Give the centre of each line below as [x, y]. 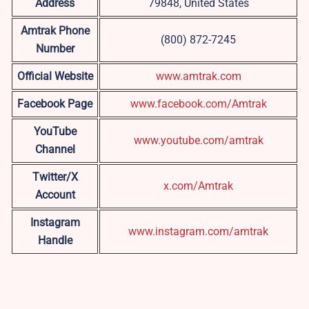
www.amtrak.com [198, 77]
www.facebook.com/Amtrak [198, 104]
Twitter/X [55, 177]
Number [55, 49]
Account [55, 195]
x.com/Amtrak [198, 186]
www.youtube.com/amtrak [198, 141]
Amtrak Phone [55, 31]
